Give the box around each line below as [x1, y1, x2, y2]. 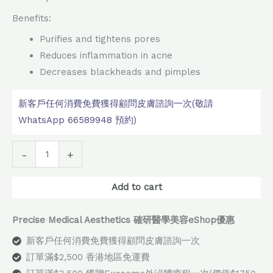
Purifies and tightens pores [40, 34, 160, 45]
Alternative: [95, 143, 147, 155]
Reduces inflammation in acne [40, 50, 172, 62]
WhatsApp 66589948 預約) [18, 115, 136, 126]
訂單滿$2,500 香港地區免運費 [26, 252, 150, 263]
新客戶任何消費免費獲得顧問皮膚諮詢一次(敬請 [18, 98, 213, 110]
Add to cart [111, 182, 162, 193]
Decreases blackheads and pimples [40, 66, 200, 78]
